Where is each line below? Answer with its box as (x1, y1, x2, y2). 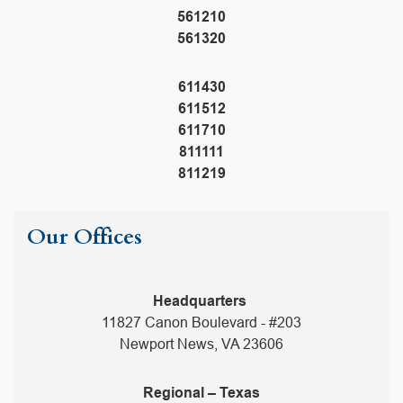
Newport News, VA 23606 (120, 336, 283, 353)
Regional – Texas (143, 385, 260, 401)
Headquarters (153, 293, 250, 309)
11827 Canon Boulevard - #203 (102, 315, 301, 331)
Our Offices (27, 222, 142, 253)
